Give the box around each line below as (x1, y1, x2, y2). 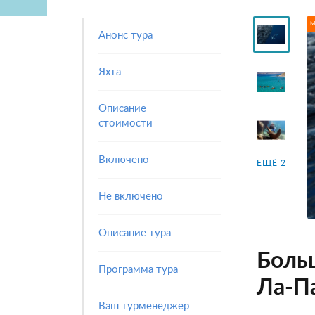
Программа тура (98, 264, 178, 275)
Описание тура (98, 228, 171, 238)
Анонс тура (98, 30, 153, 41)
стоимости (98, 118, 153, 129)
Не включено (98, 191, 163, 202)
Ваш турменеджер (98, 301, 189, 311)
